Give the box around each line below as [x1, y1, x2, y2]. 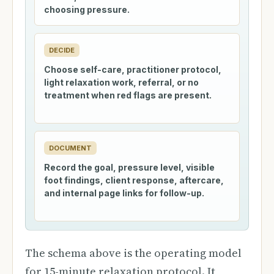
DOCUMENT [49, 144, 92, 152]
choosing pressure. [44, 4, 130, 15]
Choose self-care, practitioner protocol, [44, 64, 221, 75]
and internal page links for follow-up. [44, 188, 204, 198]
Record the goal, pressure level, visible [44, 162, 215, 172]
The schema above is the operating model [25, 245, 242, 261]
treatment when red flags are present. [44, 90, 212, 100]
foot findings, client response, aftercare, [44, 175, 224, 185]
